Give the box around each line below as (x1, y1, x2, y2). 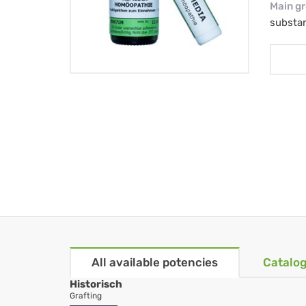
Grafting (70, 291, 102, 301)
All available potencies (92, 255, 218, 270)
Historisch (70, 278, 122, 291)
